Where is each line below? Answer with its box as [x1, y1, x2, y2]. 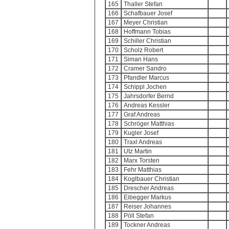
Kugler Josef [124, 129, 158, 136]
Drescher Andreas [124, 185, 174, 192]
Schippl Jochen [124, 83, 167, 90]
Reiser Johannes [124, 203, 171, 210]
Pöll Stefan [124, 212, 154, 219]
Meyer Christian [124, 19, 168, 26]
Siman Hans [124, 56, 158, 63]
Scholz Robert [124, 47, 163, 54]
